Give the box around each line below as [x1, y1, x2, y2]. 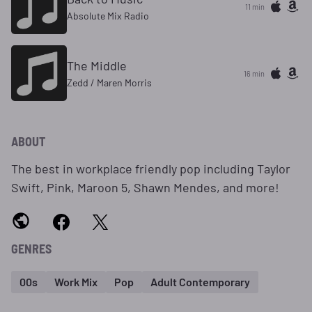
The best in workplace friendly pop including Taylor [11, 161, 290, 176]
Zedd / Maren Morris [67, 77, 152, 88]
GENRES [11, 241, 52, 256]
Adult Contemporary [150, 274, 250, 288]
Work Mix [54, 274, 97, 288]
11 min [245, 1, 265, 11]
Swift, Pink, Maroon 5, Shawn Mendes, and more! [11, 180, 279, 195]
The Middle [67, 58, 127, 73]
